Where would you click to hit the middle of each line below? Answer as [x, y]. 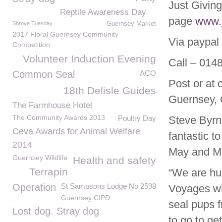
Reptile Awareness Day [103, 12]
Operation [34, 187]
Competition [31, 45]
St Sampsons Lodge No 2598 [109, 186]
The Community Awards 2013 [59, 117]
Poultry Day [137, 118]
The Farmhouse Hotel [52, 105]
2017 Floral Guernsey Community [65, 34]
